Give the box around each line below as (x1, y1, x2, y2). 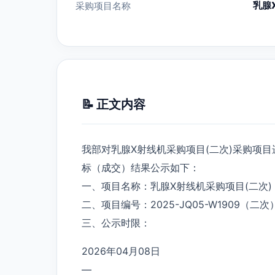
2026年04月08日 (82, 244, 160, 257)
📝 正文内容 (82, 96, 145, 112)
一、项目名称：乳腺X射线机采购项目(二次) (82, 179, 272, 192)
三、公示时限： (82, 216, 150, 229)
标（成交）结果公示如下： (82, 161, 199, 174)
